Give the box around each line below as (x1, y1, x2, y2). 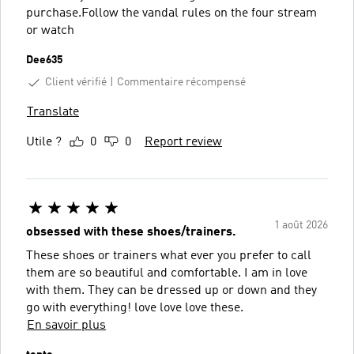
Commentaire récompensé (117, 77, 246, 88)
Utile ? (26, 135, 62, 149)
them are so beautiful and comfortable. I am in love (26, 266, 307, 280)
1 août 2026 (274, 219, 328, 231)
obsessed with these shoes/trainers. (26, 225, 236, 239)
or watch (26, 24, 74, 37)
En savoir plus (27, 318, 106, 332)
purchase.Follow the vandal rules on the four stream (26, 6, 317, 20)
